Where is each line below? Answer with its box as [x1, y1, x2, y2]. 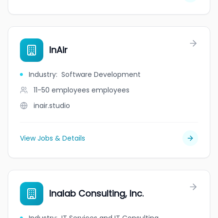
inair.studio [34, 101, 70, 110]
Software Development [61, 70, 141, 79]
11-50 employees [34, 85, 90, 95]
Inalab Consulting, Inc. [49, 187, 144, 200]
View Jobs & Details [20, 133, 85, 143]
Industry [29, 70, 56, 79]
